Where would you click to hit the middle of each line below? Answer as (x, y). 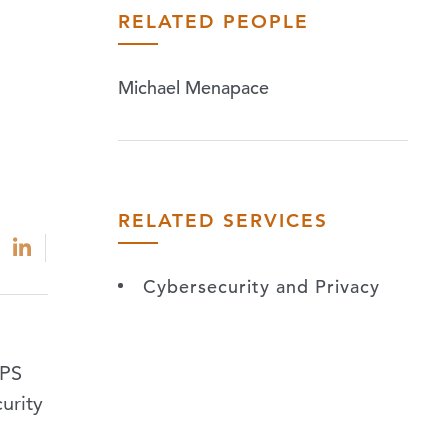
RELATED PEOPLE (213, 22)
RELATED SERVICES (223, 220)
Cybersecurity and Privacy (261, 286)
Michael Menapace (193, 88)
